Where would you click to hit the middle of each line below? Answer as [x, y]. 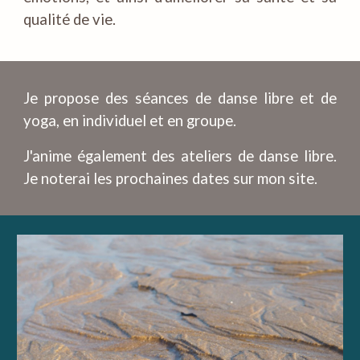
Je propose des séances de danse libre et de [180, 98]
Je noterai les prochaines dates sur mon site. [171, 178]
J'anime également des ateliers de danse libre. [180, 156]
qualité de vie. [70, 19]
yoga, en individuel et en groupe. [130, 121]
